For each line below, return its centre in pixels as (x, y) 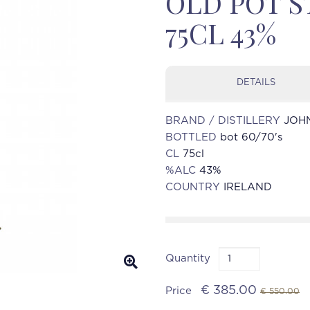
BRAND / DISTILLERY (225, 121)
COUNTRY (194, 187)
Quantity (188, 258)
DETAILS (256, 83)
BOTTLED (193, 137)
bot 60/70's (251, 137)
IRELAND (248, 187)
